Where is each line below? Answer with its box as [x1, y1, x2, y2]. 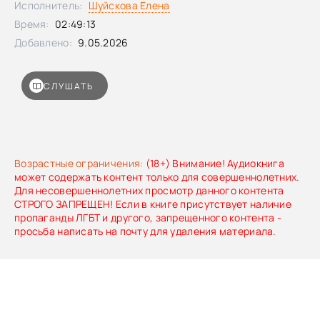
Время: [14, 17, 49, 31]
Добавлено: [14, 36, 72, 49]
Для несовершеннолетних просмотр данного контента [14, 184, 284, 197]
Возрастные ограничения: [14, 156, 144, 170]
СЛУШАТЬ [44, 79, 94, 92]
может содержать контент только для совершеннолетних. [14, 170, 300, 184]
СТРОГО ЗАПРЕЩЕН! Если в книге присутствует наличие [14, 197, 291, 211]
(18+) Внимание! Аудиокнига [143, 156, 285, 170]
